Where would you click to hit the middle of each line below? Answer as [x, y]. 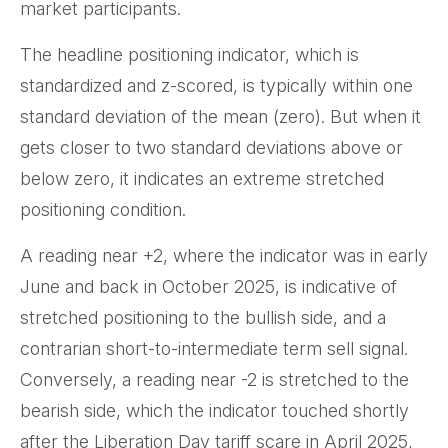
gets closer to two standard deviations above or [211, 148]
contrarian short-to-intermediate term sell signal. [214, 349]
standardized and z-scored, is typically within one [216, 86]
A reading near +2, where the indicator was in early [224, 256]
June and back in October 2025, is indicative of [208, 287]
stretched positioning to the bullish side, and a [203, 318]
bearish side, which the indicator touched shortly [214, 411]
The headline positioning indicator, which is [189, 55]
